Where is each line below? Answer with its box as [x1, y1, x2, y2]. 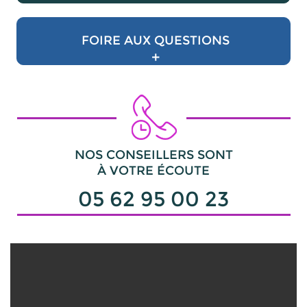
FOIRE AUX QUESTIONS [82, 33, 230, 48]
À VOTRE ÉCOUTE [97, 163, 210, 178]
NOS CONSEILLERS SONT [74, 147, 233, 162]
